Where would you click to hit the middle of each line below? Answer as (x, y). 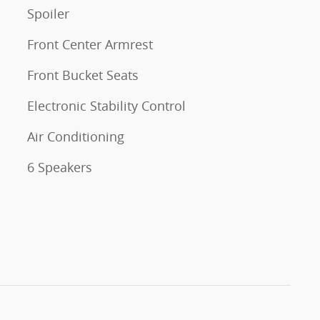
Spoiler (48, 14)
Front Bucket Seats (83, 75)
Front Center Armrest (90, 44)
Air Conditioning (76, 136)
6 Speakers (60, 167)
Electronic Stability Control (106, 106)
